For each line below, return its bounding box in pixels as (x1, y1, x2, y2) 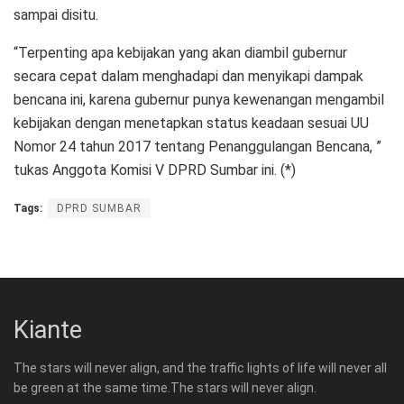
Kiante (14, 315, 82, 344)
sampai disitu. (14, 5, 98, 23)
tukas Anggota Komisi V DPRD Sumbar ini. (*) (14, 161, 296, 179)
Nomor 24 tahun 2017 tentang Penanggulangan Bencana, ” (14, 137, 381, 155)
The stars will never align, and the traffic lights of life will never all (14, 361, 387, 376)
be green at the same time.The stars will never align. (14, 381, 317, 396)
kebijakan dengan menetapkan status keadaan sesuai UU (14, 114, 369, 132)
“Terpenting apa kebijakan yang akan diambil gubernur (14, 43, 347, 61)
